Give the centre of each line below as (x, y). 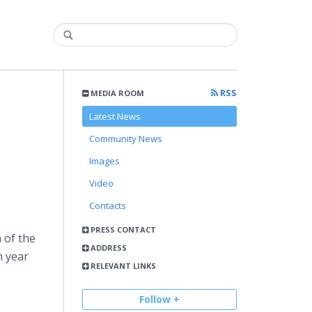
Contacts (108, 205)
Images (105, 161)
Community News (126, 139)
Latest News (115, 116)
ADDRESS (108, 248)
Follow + (160, 299)
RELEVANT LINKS (123, 266)
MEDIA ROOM (117, 93)
